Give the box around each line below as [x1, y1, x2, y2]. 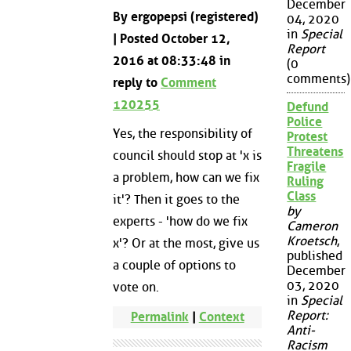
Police [287, 114, 323, 130]
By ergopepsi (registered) [113, 9, 259, 24]
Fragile [287, 159, 327, 175]
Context [198, 309, 244, 324]
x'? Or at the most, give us [113, 236, 259, 251]
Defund [287, 100, 329, 115]
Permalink [130, 309, 189, 324]
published [287, 248, 343, 264]
